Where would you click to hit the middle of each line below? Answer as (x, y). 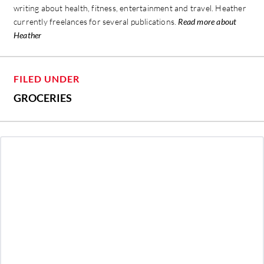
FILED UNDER (47, 79)
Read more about (207, 22)
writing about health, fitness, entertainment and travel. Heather (130, 8)
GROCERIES (43, 98)
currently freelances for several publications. (96, 22)
